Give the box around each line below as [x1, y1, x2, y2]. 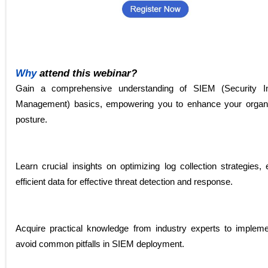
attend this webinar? [39, 66, 137, 79]
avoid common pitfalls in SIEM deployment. [16, 239, 184, 249]
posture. [16, 114, 47, 124]
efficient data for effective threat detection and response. [16, 176, 233, 187]
